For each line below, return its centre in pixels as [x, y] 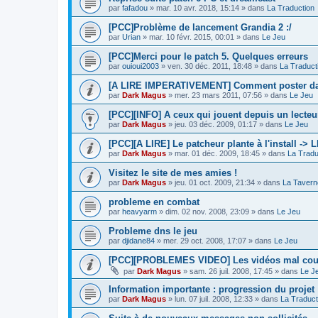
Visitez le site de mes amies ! [173, 173]
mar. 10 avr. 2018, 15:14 [198, 8]
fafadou [135, 8]
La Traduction [291, 8]
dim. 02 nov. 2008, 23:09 [207, 212]
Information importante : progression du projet [212, 289]
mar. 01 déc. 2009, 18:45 [217, 153]
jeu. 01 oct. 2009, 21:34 [215, 182]
